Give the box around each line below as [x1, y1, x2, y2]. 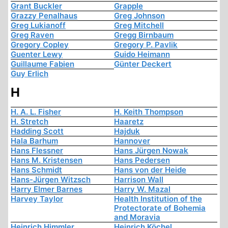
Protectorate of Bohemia [114, 203, 206, 213]
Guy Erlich [11, 69, 48, 79]
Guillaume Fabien [11, 59, 74, 69]
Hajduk [114, 126, 140, 136]
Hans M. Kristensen [11, 155, 82, 165]
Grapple [114, 1, 143, 11]
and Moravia [114, 212, 160, 222]
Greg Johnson [114, 11, 165, 21]
